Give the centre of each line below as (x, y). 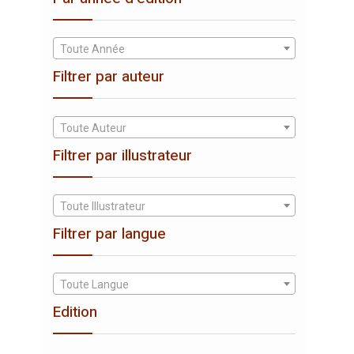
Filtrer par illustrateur (122, 155)
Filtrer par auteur (109, 77)
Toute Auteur (93, 128)
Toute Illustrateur (103, 206)
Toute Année (92, 49)
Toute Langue (94, 285)
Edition (75, 313)
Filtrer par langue (109, 233)
